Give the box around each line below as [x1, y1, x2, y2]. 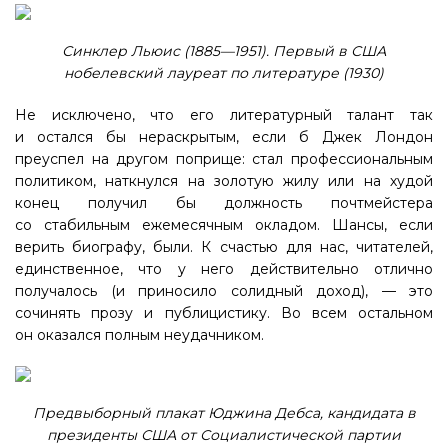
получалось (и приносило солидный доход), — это [15, 282, 433, 300]
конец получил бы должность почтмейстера [15, 194, 433, 212]
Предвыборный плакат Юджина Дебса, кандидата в [32, 404, 416, 422]
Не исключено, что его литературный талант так [15, 106, 433, 124]
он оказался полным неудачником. [15, 326, 264, 344]
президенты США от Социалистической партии [47, 426, 401, 444]
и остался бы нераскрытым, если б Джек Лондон [15, 128, 433, 146]
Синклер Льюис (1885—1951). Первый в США [62, 42, 386, 60]
